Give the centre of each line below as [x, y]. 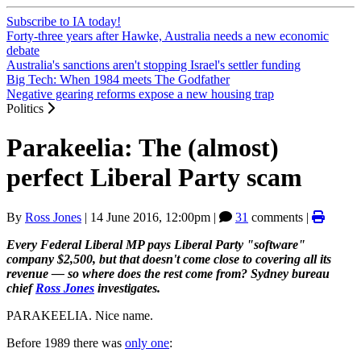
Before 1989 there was [66, 342]
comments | [280, 217]
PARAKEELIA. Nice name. [80, 315]
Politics [27, 108]
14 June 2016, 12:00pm [150, 217]
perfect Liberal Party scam [154, 178]
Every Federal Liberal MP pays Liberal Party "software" [156, 244]
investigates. [127, 288]
